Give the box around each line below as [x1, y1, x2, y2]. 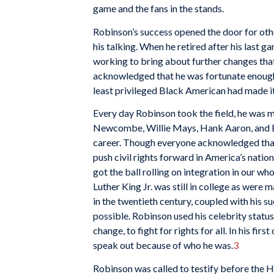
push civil [93, 151, 133, 163]
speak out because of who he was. [93, 239, 233, 251]
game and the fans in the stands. [93, 2, 224, 15]
